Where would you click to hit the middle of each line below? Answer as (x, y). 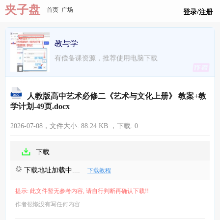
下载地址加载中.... (51, 170)
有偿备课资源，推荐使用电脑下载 (106, 58)
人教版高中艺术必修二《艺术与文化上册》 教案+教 (117, 96)
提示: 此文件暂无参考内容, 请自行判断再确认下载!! (82, 191)
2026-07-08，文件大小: (46, 126)
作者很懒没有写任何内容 (48, 204)
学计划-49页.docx (40, 106)
